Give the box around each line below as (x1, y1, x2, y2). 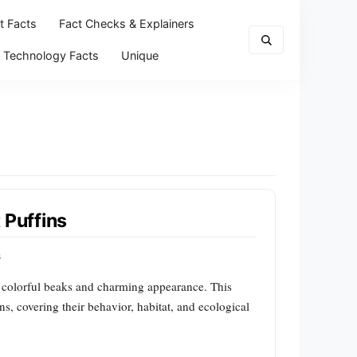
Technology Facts (2, 49, 99, 62)
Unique (120, 49, 159, 62)
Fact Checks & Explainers (58, 17, 194, 30)
